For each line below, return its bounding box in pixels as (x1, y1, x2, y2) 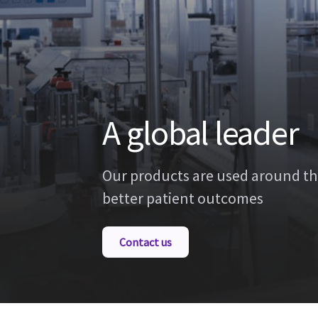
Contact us (119, 235, 172, 249)
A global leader (102, 111, 299, 154)
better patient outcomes (102, 188, 263, 208)
